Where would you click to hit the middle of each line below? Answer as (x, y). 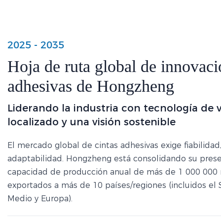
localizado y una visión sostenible (92, 122)
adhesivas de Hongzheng (91, 86)
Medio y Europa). (40, 199)
